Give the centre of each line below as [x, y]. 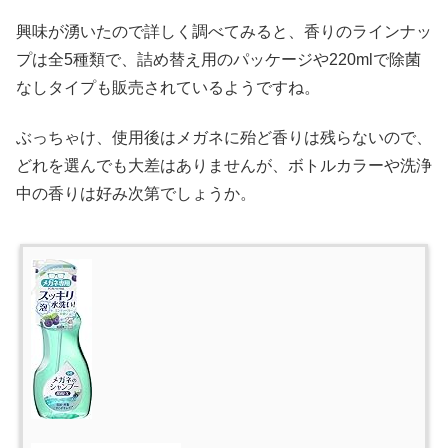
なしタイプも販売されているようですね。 [168, 88]
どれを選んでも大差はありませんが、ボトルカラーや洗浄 [224, 166]
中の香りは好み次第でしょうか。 [136, 194]
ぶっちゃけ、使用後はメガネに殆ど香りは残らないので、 [224, 138]
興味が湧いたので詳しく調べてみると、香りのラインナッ [224, 32]
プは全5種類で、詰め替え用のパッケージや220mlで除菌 [218, 60]
